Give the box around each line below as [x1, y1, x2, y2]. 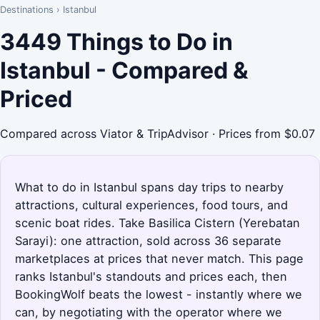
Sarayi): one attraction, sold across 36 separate [15, 233, 281, 248]
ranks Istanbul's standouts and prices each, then [15, 269, 287, 284]
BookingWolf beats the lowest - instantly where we [15, 286, 302, 301]
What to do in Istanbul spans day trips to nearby [15, 179, 284, 194]
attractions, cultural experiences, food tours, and [15, 197, 288, 212]
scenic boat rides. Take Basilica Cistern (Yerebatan [15, 215, 300, 230]
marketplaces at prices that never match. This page [15, 251, 304, 266]
